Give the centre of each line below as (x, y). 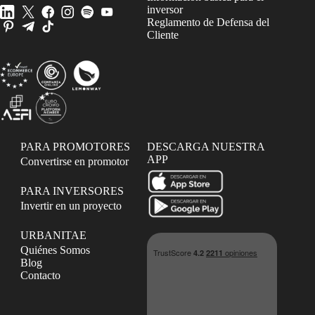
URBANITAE (54, 236)
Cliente (163, 34)
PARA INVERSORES (72, 191)
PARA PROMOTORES (76, 147)
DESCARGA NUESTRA (206, 147)
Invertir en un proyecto (71, 206)
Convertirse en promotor (75, 162)
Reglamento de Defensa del (208, 22)
